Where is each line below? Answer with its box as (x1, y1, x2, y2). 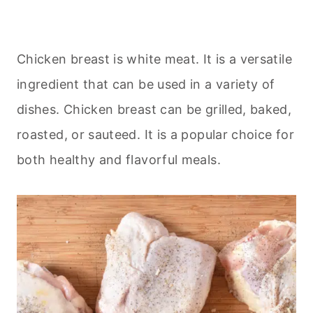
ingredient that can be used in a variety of (17, 77, 275, 92)
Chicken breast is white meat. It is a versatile (17, 52, 292, 67)
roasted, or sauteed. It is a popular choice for (17, 127, 294, 143)
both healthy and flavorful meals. (17, 152, 221, 168)
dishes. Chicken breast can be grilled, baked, (17, 102, 292, 117)
